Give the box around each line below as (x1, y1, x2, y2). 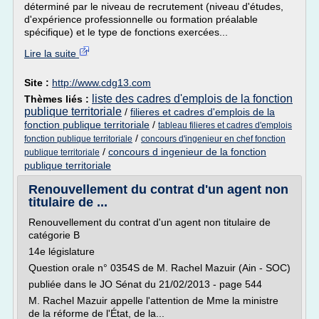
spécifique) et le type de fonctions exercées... (24, 26, 228, 38)
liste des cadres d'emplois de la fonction (92, 93, 293, 105)
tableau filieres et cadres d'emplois (158, 120, 292, 130)
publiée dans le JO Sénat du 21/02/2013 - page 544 (28, 278, 262, 290)
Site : (24, 77, 52, 88)
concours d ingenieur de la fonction (108, 146, 266, 157)
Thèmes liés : (24, 93, 92, 105)
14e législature (28, 246, 95, 257)
